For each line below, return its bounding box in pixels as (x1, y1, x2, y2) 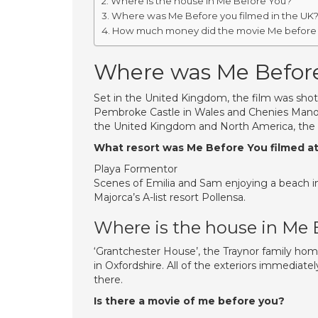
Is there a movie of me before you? (94, 295, 285, 307)
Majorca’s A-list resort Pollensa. (94, 191, 246, 204)
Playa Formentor (94, 163, 177, 175)
